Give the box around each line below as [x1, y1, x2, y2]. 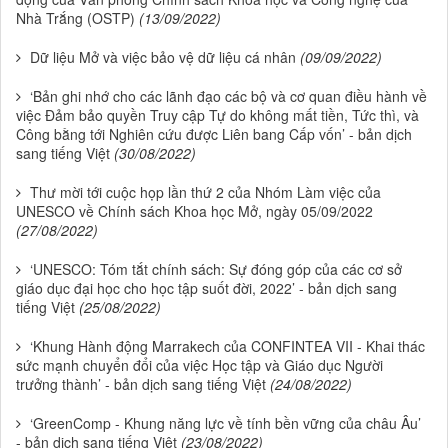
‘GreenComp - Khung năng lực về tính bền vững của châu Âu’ [30, 412, 421, 433]
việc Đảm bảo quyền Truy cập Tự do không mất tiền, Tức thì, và [16, 104, 419, 125]
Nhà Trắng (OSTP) [16, 7, 135, 28]
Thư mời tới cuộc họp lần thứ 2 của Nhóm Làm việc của [30, 181, 381, 202]
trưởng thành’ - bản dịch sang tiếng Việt [16, 373, 266, 394]
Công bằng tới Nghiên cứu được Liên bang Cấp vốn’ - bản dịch [16, 123, 412, 144]
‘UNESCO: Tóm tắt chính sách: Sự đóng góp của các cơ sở [30, 258, 402, 279]
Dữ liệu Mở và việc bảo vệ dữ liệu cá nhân [30, 46, 296, 67]
